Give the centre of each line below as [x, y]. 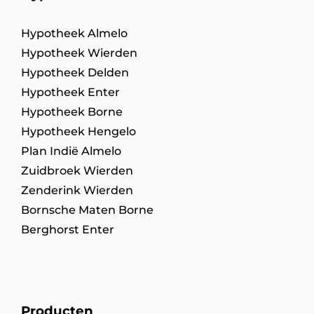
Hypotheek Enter [70, 92]
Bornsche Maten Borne [87, 210]
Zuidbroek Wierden [77, 170]
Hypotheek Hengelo [78, 131]
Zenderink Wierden [77, 190]
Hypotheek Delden [75, 72]
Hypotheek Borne [72, 111]
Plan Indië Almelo [71, 151]
